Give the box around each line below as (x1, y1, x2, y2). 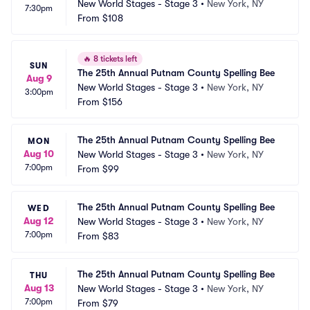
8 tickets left (91, 54, 137, 64)
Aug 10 (24, 148, 54, 159)
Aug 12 (24, 215, 54, 226)
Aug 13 (24, 282, 54, 293)
